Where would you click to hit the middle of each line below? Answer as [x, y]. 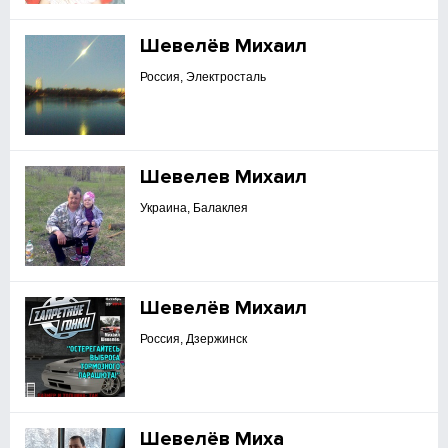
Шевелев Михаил [224, 177]
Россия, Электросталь [203, 77]
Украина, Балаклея [194, 208]
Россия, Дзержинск [194, 339]
